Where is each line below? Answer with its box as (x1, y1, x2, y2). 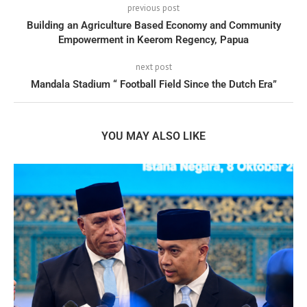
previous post (127, 2, 180, 14)
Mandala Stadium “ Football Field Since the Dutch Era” (30, 78, 277, 91)
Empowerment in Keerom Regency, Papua (58, 34, 249, 47)
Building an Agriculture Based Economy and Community (26, 19, 281, 32)
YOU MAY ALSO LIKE (101, 130, 206, 143)
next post (135, 61, 172, 73)
